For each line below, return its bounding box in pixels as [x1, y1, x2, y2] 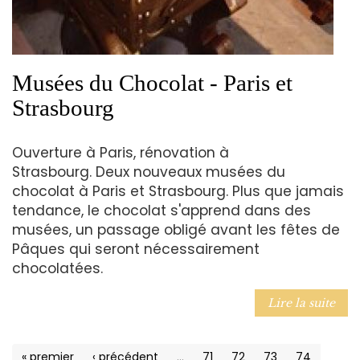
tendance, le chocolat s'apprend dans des [12, 200, 311, 220]
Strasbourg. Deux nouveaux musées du [12, 162, 285, 182]
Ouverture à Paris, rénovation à [12, 142, 229, 162]
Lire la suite [268, 295, 335, 310]
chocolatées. [12, 258, 103, 278]
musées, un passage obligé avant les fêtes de [12, 219, 340, 239]
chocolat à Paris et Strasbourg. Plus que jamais [12, 181, 344, 201]
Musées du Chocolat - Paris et [12, 70, 292, 96]
